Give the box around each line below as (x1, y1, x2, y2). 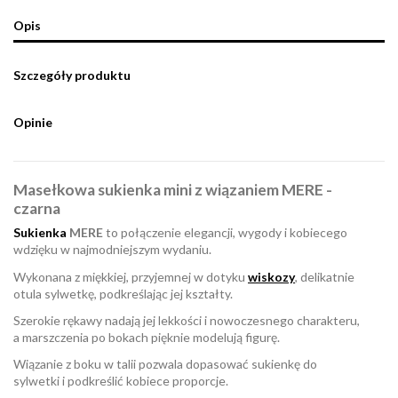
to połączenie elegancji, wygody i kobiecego (103, 225, 347, 241)
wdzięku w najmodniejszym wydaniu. (13, 242, 214, 258)
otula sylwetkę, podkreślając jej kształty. (13, 285, 233, 301)
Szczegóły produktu (13, 68, 131, 84)
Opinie (13, 115, 52, 131)
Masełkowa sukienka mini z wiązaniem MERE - (13, 180, 332, 200)
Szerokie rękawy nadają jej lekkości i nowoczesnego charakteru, (13, 312, 360, 328)
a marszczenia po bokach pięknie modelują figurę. (13, 329, 283, 345)
